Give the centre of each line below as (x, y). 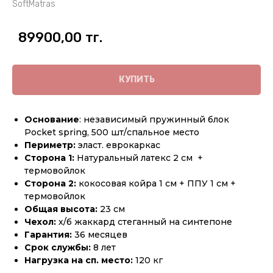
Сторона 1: (49, 158)
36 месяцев (101, 234)
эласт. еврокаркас (119, 145)
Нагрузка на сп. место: (80, 260)
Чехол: (40, 222)
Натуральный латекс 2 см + (139, 158)
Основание (52, 119)
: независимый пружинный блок (154, 119)
